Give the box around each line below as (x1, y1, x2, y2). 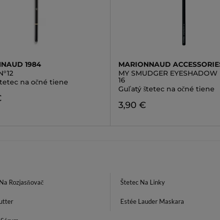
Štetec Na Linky (120, 178, 165, 186)
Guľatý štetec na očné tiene (118, 84, 215, 93)
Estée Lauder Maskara (120, 197, 184, 205)
